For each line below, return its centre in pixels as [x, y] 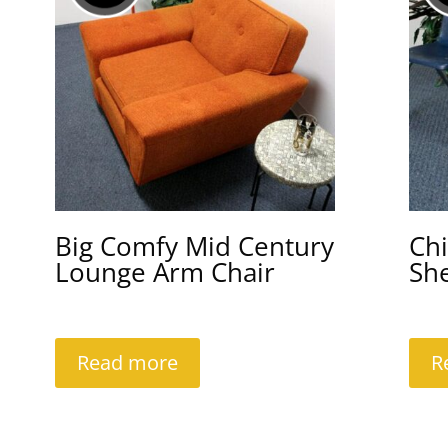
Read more [128, 363]
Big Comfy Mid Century [195, 246]
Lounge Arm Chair [165, 272]
